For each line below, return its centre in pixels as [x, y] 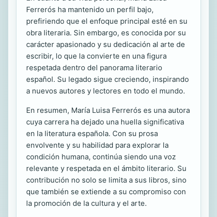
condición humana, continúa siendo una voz [101, 157]
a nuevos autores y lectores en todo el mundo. [106, 91]
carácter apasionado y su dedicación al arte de [106, 44]
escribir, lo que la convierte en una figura [96, 56]
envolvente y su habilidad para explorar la [97, 145]
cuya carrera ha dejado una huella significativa [105, 122]
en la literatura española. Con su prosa [92, 133]
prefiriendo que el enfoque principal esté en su [107, 21]
